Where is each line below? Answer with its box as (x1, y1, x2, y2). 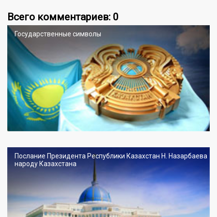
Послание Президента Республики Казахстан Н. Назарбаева (15, 152, 207, 160)
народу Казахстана (15, 159, 77, 168)
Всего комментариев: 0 (7, 11, 119, 23)
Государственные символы (15, 30, 101, 38)
